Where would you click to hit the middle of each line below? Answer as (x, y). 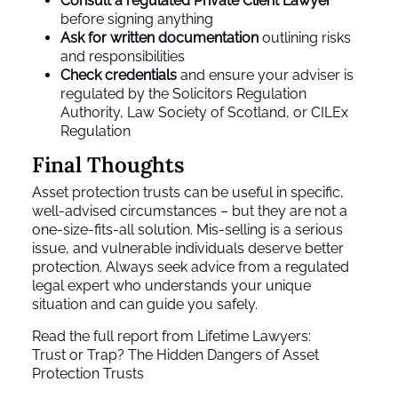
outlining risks (305, 38)
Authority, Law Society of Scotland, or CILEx (204, 113)
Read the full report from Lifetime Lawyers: (171, 337)
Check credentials (119, 76)
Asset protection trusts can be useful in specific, (188, 193)
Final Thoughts (108, 165)
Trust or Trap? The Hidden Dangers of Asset (175, 355)
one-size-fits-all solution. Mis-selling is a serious (187, 230)
